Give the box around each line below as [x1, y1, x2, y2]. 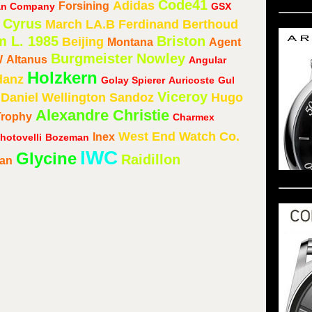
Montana [107, 36, 153, 48]
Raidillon [120, 151, 180, 167]
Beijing [61, 34, 104, 49]
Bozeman [45, 131, 89, 143]
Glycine [15, 148, 77, 168]
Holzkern [27, 68, 97, 87]
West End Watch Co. [118, 129, 240, 143]
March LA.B [45, 17, 115, 31]
